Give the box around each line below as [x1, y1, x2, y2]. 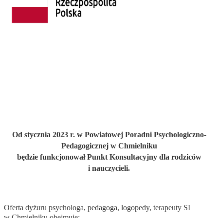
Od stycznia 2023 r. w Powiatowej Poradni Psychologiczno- [12, 130, 206, 139]
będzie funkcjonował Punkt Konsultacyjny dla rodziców [17, 153, 201, 162]
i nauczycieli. [88, 164, 130, 173]
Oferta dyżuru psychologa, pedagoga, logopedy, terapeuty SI [3, 203, 190, 212]
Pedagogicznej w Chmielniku [61, 142, 157, 150]
